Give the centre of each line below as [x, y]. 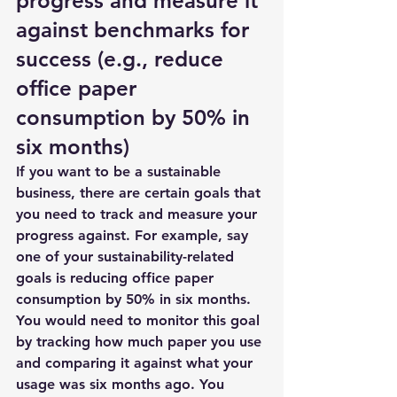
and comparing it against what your [136, 363]
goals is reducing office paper [117, 278]
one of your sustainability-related [127, 257]
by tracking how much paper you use [141, 342]
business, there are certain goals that [140, 193]
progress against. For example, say [134, 235]
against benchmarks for [136, 30]
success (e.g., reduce [123, 59]
